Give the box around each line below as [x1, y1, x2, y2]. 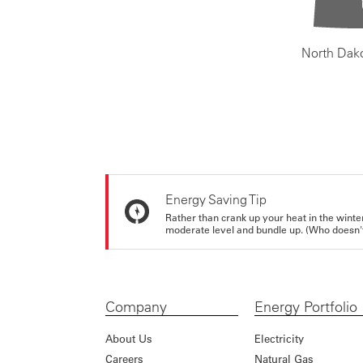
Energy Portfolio [254, 297, 357, 316]
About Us [105, 331, 152, 345]
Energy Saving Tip [165, 191, 267, 208]
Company [105, 297, 167, 316]
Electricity [254, 331, 304, 345]
